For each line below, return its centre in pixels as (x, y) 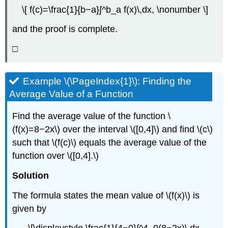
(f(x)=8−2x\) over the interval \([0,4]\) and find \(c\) (113, 130)
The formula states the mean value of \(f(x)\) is (106, 195)
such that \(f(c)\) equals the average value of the (110, 143)
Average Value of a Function (72, 94)
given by (30, 208)
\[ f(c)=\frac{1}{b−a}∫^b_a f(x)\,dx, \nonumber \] (115, 9)
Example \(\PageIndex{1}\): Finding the (107, 81)
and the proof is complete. (65, 29)
